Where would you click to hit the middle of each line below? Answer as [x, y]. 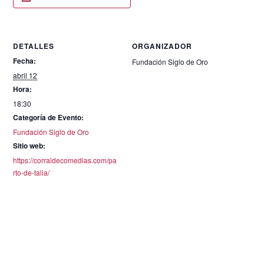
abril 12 [25, 75]
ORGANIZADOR [162, 46]
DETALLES [34, 46]
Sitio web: [29, 146]
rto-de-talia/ [32, 172]
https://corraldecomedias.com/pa [65, 160]
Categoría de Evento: [49, 117]
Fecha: [25, 61]
